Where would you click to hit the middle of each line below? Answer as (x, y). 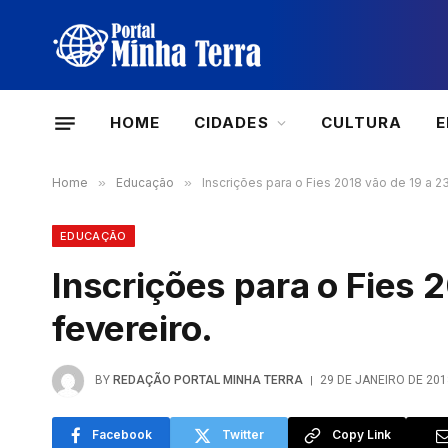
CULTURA (361, 122)
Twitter (243, 434)
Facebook (121, 434)
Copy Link (361, 434)
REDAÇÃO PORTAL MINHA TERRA (208, 380)
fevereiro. (133, 328)
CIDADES (231, 122)
